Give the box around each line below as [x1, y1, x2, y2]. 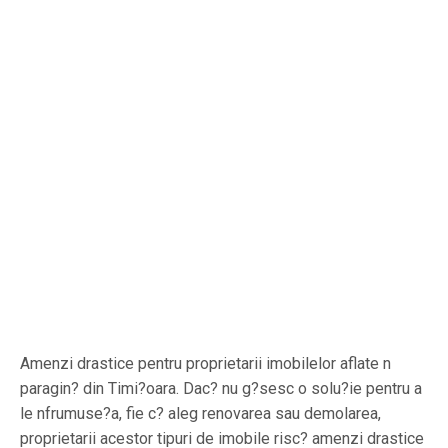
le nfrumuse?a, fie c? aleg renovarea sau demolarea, [20, 404, 381, 423]
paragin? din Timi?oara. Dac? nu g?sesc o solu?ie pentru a [20, 379, 422, 398]
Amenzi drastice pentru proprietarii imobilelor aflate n [20, 354, 391, 373]
